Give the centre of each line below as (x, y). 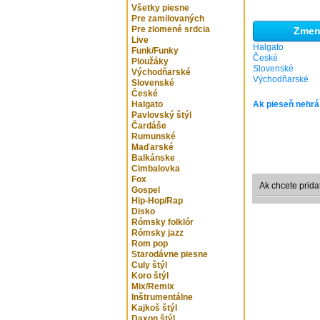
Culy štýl (149, 265)
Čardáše (149, 126)
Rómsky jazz (157, 233)
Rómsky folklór (162, 222)
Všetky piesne (160, 8)
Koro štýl (150, 276)
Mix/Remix (153, 286)
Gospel (146, 190)
